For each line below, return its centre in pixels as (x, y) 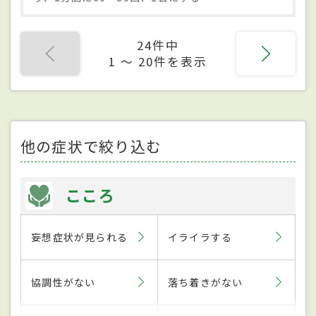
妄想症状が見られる (80, 237)
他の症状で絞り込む (91, 146)
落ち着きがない (206, 282)
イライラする (200, 237)
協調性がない (63, 282)
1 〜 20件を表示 (158, 61)
